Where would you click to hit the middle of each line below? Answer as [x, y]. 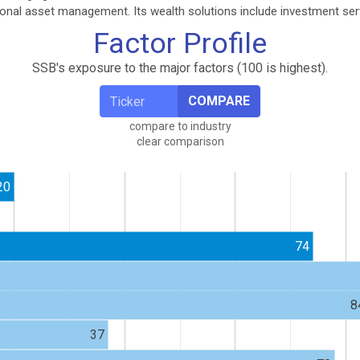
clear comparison [180, 141]
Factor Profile [180, 43]
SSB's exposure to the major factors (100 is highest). [180, 68]
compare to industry [180, 126]
